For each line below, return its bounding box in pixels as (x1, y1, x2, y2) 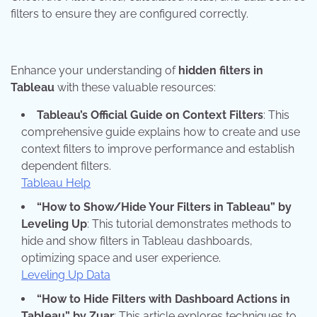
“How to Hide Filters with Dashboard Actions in (37, 292, 290, 306)
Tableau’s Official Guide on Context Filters (37, 108, 263, 122)
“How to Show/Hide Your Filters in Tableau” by (37, 200, 292, 214)
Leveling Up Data (21, 267, 110, 282)
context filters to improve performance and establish (21, 142, 294, 156)
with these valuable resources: (54, 80, 216, 94)
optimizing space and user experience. (21, 250, 221, 265)
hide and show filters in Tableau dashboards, (21, 234, 253, 248)
